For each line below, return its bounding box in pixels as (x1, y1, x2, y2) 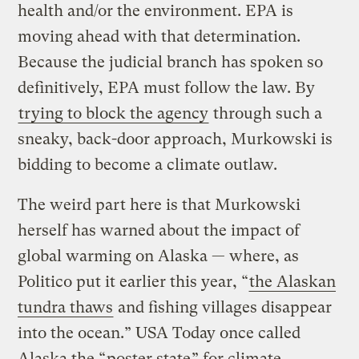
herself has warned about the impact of (18, 220, 301, 240)
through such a (209, 103, 323, 123)
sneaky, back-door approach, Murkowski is (18, 129, 333, 148)
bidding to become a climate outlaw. (18, 155, 278, 174)
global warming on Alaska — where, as (18, 246, 300, 265)
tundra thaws (18, 297, 114, 317)
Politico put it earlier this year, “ (18, 272, 249, 291)
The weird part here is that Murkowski (18, 195, 301, 214)
